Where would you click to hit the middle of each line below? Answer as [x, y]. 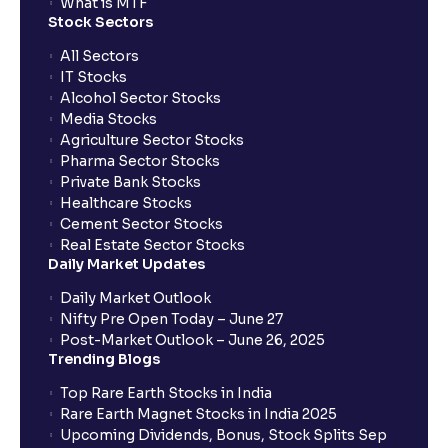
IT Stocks [93, 77]
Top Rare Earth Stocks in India [166, 393]
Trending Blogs [104, 359]
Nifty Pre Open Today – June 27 [171, 319]
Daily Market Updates [126, 264]
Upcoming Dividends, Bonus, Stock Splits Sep [223, 435]
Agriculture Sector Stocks [152, 140]
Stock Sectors [100, 22]
